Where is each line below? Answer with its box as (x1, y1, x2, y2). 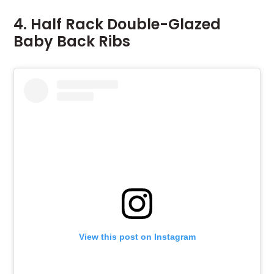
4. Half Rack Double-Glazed (13, 13, 221, 34)
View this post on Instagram (78, 232, 196, 242)
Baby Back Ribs (13, 31, 131, 51)
